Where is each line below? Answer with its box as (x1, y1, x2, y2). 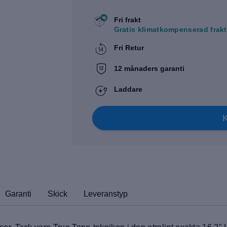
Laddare (113, 85, 142, 93)
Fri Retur (113, 43, 144, 52)
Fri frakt (113, 15, 141, 24)
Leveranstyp (84, 189, 128, 198)
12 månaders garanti (113, 64, 184, 72)
